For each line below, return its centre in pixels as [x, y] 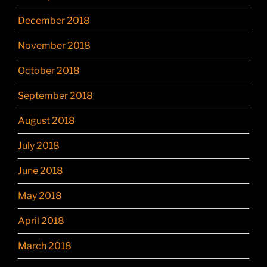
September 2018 [55, 95]
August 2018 [46, 120]
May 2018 [40, 195]
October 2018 [49, 70]
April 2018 [41, 221]
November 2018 [54, 45]
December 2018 [54, 20]
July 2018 [39, 145]
